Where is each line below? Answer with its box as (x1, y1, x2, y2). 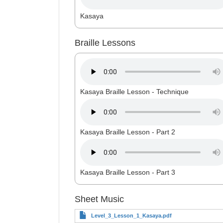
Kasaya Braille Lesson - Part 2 (80, 128, 175, 136)
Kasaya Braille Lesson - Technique (80, 88, 189, 96)
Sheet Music (74, 194, 124, 204)
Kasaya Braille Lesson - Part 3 (80, 168, 175, 176)
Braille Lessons (74, 38, 135, 48)
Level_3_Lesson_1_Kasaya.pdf (91, 213, 172, 219)
